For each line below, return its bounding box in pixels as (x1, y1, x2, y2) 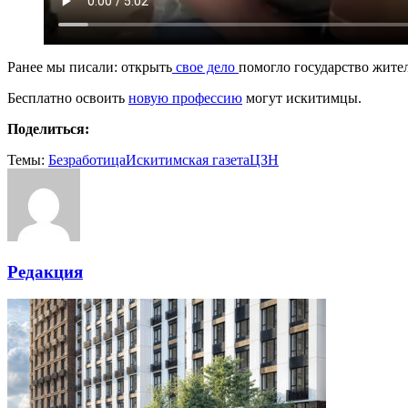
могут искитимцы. (242, 89, 362, 106)
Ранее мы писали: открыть (7, 58, 172, 75)
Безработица (48, 151, 126, 168)
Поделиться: (7, 120, 89, 137)
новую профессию (128, 89, 242, 106)
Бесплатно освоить (7, 89, 128, 106)
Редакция (7, 261, 83, 281)
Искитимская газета (126, 151, 250, 168)
